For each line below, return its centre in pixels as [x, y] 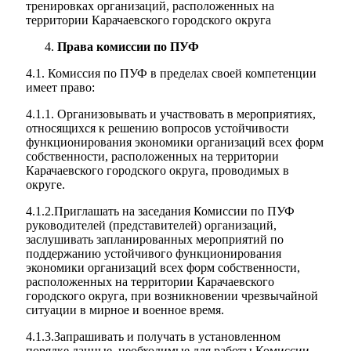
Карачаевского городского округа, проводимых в [157, 170]
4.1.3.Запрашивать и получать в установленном [153, 337]
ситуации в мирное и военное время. [125, 310]
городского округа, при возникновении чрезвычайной [172, 296]
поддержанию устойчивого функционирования [154, 253]
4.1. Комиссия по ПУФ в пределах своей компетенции [171, 73]
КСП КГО [51, 320]
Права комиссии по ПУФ [128, 47]
